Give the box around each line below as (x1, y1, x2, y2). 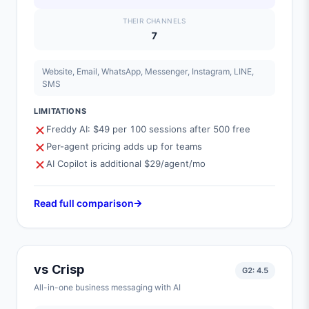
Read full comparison (34, 197, 134, 209)
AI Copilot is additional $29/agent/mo (46, 158, 206, 169)
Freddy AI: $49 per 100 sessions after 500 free (46, 123, 250, 134)
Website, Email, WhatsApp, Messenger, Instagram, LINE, (42, 66, 254, 77)
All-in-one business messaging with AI (34, 282, 181, 292)
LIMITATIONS (34, 106, 87, 116)
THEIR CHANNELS (123, 17, 186, 25)
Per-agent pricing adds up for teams (46, 141, 202, 152)
